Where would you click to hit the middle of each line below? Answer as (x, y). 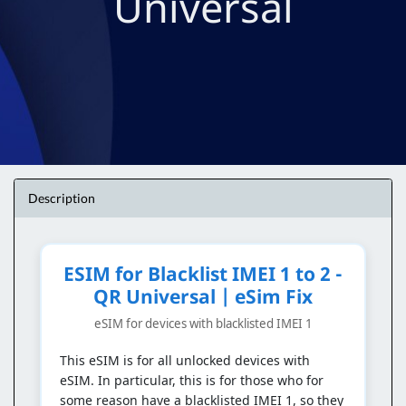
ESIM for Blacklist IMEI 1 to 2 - (203, 273)
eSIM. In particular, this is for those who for (191, 380)
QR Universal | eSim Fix (203, 296)
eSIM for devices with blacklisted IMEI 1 (203, 323)
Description (62, 198)
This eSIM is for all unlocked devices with (184, 360)
